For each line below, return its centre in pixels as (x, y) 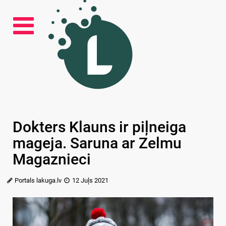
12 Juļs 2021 (90, 180)
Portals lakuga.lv (38, 180)
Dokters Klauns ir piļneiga (99, 127)
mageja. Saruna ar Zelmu (97, 143)
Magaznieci (52, 159)
